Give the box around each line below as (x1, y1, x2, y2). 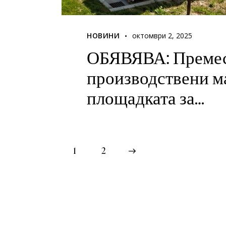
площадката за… (87, 85, 204, 110)
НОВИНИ (87, 30, 120, 40)
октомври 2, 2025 (132, 30, 193, 40)
